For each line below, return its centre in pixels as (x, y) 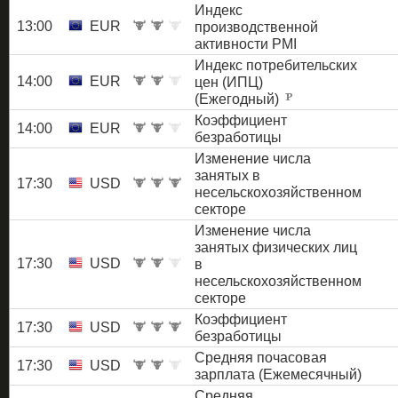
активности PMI (246, 44)
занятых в (227, 175)
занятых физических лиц (276, 247)
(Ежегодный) (239, 99)
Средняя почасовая (261, 357)
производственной (256, 27)
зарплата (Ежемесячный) (278, 374)
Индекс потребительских (276, 65)
